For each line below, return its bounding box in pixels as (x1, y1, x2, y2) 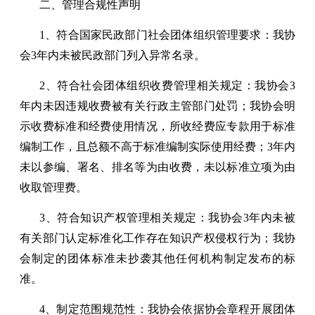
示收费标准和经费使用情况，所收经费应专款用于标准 (20, 120, 295, 132)
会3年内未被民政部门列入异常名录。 (20, 49, 205, 61)
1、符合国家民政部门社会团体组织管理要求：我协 (39, 28, 295, 41)
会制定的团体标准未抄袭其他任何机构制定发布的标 (20, 252, 295, 264)
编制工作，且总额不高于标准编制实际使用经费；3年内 (20, 140, 295, 153)
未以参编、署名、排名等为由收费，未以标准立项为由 (20, 160, 295, 173)
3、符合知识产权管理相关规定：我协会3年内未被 (39, 211, 295, 224)
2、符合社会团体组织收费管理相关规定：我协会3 (39, 79, 295, 91)
